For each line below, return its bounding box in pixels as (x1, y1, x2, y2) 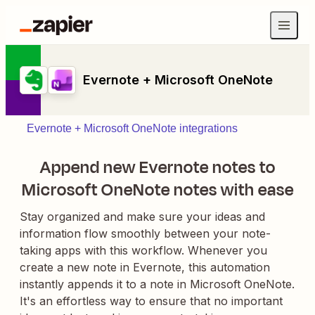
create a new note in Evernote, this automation (20, 260, 270, 274)
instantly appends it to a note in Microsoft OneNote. (20, 277, 295, 291)
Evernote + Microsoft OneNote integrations (27, 122, 238, 134)
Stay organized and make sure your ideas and (20, 210, 265, 224)
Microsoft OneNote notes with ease (21, 178, 294, 202)
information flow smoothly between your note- (20, 226, 271, 240)
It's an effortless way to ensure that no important (20, 294, 283, 308)
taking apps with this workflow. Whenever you (20, 243, 267, 257)
